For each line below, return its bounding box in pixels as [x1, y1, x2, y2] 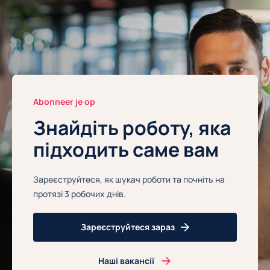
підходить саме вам [33, 136, 219, 163]
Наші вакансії [98, 254, 154, 266]
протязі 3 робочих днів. [33, 187, 126, 199]
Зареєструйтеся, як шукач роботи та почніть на [33, 173, 225, 185]
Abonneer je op [33, 96, 95, 108]
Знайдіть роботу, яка [33, 115, 231, 142]
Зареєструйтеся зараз [81, 221, 175, 233]
